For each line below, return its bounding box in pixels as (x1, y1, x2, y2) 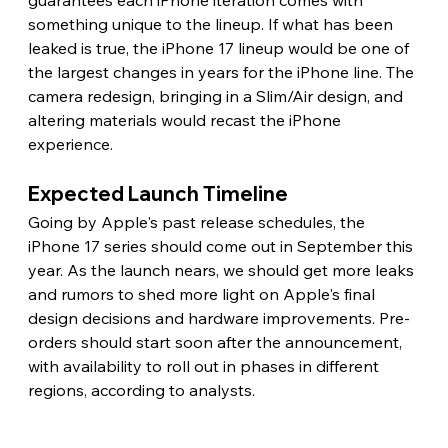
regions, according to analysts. (27, 380, 259, 401)
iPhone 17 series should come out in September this (27, 236, 417, 257)
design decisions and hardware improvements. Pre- (27, 308, 410, 329)
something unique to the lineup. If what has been (27, 14, 397, 35)
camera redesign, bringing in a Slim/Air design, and (27, 86, 407, 107)
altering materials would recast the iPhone (27, 110, 345, 131)
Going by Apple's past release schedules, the (27, 212, 369, 233)
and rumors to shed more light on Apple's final (27, 284, 379, 305)
